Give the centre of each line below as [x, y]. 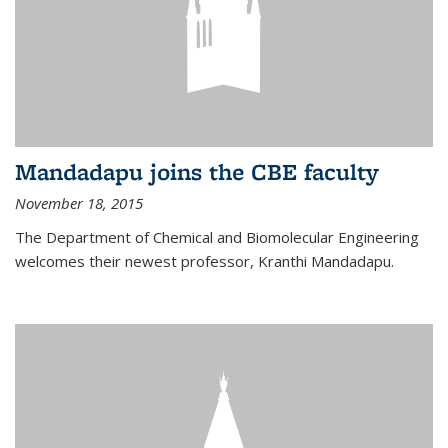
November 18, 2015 [79, 202]
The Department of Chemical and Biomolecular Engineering [217, 236]
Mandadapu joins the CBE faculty [197, 171]
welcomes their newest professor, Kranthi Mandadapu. [204, 260]
